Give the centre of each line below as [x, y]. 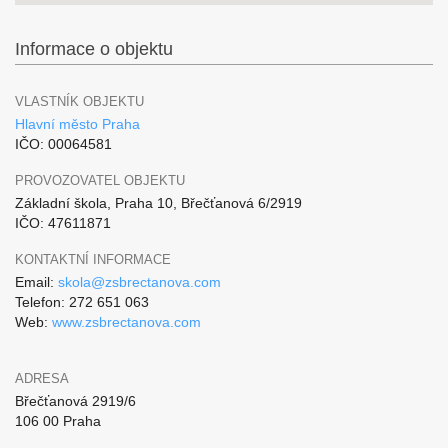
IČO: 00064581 [63, 144]
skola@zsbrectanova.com [139, 282]
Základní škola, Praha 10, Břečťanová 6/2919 [158, 203]
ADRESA [42, 378]
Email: [36, 282]
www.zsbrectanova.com [126, 322]
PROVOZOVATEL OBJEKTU [100, 180]
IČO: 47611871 [63, 223]
